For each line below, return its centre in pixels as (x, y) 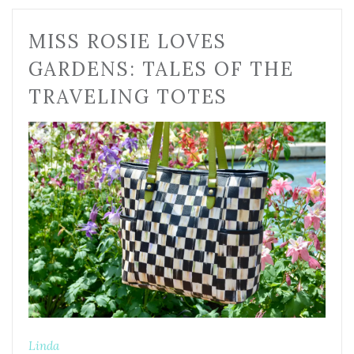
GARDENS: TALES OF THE (161, 69)
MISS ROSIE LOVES (128, 41)
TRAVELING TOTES (128, 96)
